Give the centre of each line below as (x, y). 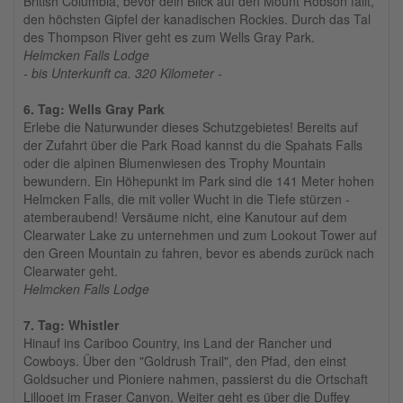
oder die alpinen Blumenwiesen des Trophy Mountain (175, 163)
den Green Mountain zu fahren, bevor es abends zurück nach (199, 253)
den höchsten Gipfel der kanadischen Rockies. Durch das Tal (197, 19)
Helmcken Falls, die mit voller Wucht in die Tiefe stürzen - (187, 199)
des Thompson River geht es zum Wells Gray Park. (169, 37)
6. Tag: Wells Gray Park (94, 109)
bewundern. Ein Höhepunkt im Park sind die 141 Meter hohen (199, 181)
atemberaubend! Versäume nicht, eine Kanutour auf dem (185, 217)
